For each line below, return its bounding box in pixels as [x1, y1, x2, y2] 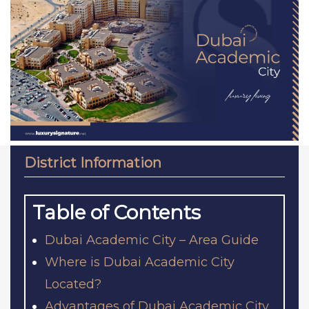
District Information [24, 154, 161, 171]
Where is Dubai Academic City [45, 254, 235, 270]
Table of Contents [32, 200, 201, 224]
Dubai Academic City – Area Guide [45, 232, 259, 248]
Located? [45, 276, 101, 292]
